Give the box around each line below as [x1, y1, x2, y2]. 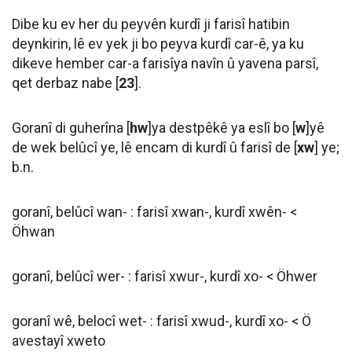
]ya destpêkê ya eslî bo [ [148, 119, 295, 136]
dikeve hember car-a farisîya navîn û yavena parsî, [12, 55, 318, 71]
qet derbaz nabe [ [12, 75, 119, 91]
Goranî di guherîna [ [12, 119, 130, 136]
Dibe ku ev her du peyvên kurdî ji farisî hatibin [12, 16, 290, 32]
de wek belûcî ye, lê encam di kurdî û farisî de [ [12, 139, 297, 156]
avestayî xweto [12, 332, 105, 349]
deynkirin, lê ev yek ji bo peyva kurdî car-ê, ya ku [12, 35, 304, 52]
